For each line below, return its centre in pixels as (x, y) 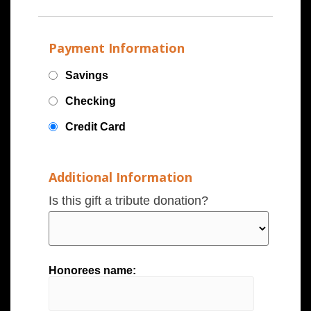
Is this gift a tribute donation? (128, 200)
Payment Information (117, 48)
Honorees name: (92, 270)
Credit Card (95, 127)
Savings (87, 76)
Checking (91, 101)
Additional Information (120, 177)
